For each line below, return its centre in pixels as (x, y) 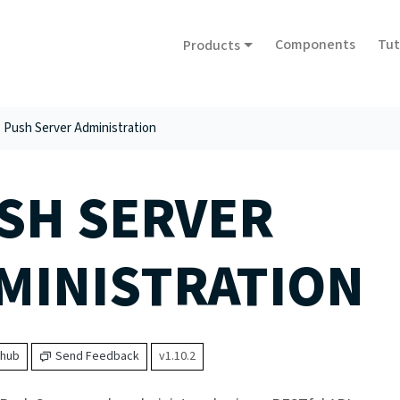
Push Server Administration (80, 128)
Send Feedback (97, 357)
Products (212, 45)
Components (315, 45)
